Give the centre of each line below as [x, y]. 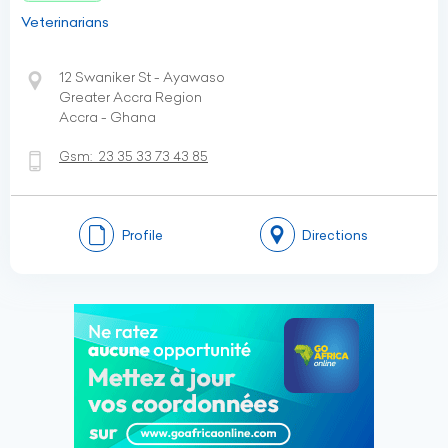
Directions [335, 234]
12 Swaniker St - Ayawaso [142, 77]
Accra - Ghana [107, 117]
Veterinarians [65, 22]
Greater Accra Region [130, 97]
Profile [142, 234]
